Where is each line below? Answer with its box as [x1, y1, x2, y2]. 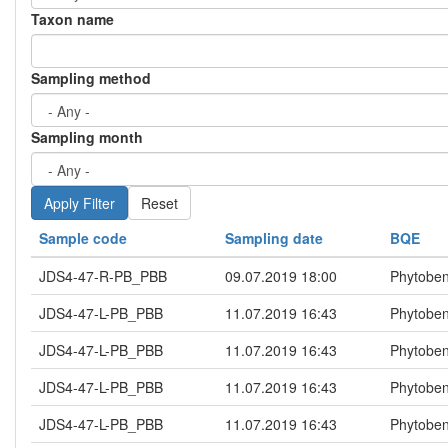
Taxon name [31, 9, 114, 30]
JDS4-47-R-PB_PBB [39, 266, 167, 287]
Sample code [39, 228, 127, 249]
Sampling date [225, 228, 323, 249]
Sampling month [31, 127, 143, 148]
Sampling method [31, 68, 151, 89]
